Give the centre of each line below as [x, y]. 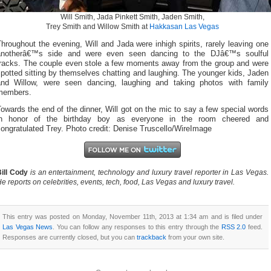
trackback [152, 237]
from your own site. [195, 237]
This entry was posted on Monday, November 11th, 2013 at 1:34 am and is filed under [132, 216]
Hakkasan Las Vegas [184, 26]
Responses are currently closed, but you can [70, 237]
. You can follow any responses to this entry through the [137, 227]
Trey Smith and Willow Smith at [98, 26]
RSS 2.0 [233, 227]
